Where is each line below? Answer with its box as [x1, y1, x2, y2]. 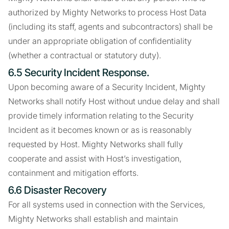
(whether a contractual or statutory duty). [8, 50, 161, 60]
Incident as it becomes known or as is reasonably [8, 125, 192, 135]
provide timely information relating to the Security [8, 110, 194, 121]
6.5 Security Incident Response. [8, 66, 149, 79]
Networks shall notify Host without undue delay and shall [8, 96, 220, 106]
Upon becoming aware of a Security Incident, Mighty [8, 82, 205, 92]
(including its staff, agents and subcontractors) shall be [8, 21, 213, 32]
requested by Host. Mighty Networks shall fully [8, 139, 183, 149]
